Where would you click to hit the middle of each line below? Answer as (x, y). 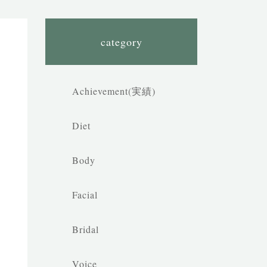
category (121, 42)
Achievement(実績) (114, 91)
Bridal (86, 229)
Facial (85, 195)
